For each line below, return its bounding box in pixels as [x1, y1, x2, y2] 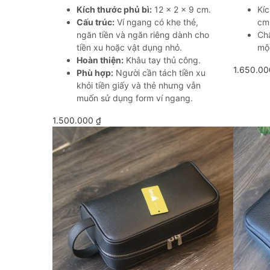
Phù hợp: [77, 67, 113, 78]
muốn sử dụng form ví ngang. [77, 93, 193, 103]
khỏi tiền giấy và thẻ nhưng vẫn [77, 80, 201, 90]
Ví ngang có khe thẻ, [115, 17, 198, 27]
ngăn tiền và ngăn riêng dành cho [77, 30, 209, 40]
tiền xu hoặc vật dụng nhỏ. [77, 42, 182, 52]
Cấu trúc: [77, 17, 115, 27]
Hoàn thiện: [77, 55, 124, 65]
